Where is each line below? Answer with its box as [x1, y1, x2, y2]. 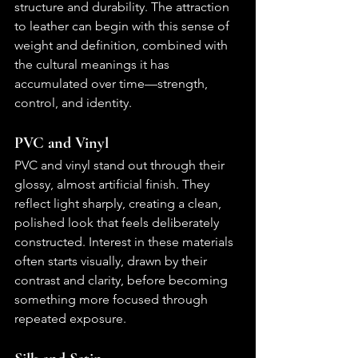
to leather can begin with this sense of [14, 18, 233, 34]
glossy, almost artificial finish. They [14, 177, 213, 193]
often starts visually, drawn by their [14, 253, 210, 269]
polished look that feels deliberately [14, 215, 222, 231]
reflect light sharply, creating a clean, [14, 196, 225, 212]
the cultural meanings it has [14, 57, 173, 73]
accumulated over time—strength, [14, 76, 211, 92]
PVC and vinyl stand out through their [14, 157, 228, 173]
